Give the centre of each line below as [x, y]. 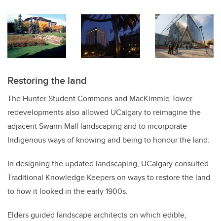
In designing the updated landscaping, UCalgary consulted [108, 164]
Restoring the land [47, 80]
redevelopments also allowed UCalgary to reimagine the [104, 112]
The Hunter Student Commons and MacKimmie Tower [100, 99]
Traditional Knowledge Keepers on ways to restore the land [109, 178]
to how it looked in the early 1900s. [68, 191]
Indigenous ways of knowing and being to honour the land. [109, 140]
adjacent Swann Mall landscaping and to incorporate [97, 126]
